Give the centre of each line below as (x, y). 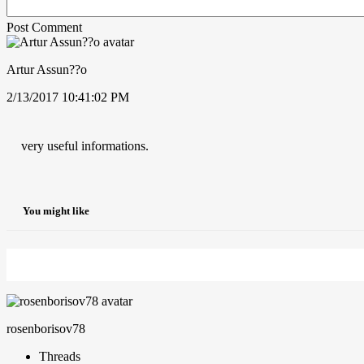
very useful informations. (85, 145)
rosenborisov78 (46, 329)
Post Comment (44, 27)
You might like (56, 211)
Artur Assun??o (47, 69)
